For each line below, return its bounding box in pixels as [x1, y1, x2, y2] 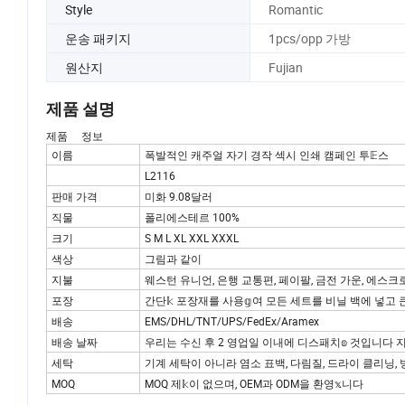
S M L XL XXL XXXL [145, 231, 239, 246]
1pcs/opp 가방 [268, 29, 351, 47]
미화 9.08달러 [145, 189, 212, 204]
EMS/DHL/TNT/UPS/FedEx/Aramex [145, 314, 319, 329]
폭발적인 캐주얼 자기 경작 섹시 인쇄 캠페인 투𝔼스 [145, 147, 389, 163]
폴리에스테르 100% [145, 210, 240, 225]
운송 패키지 [65, 29, 131, 47]
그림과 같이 [145, 251, 202, 267]
